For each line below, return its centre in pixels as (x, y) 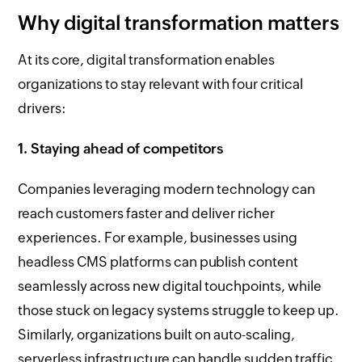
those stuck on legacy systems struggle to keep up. (179, 310)
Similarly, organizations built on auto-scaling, (157, 334)
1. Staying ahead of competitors (121, 148)
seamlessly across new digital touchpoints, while (170, 286)
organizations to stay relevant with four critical (161, 84)
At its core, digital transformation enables (147, 59)
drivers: (42, 108)
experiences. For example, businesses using (158, 237)
